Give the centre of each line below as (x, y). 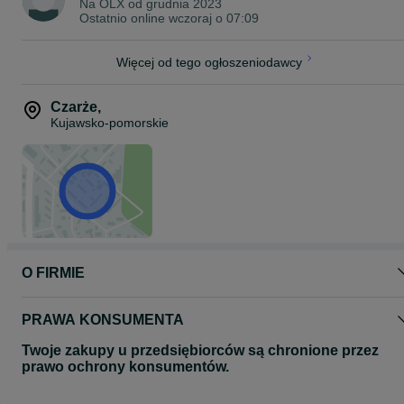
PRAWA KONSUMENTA (103, 320)
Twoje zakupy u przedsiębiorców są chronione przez (200, 350)
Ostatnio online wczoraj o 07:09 (169, 18)
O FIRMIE (53, 273)
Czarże (74, 107)
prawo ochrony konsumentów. (125, 367)
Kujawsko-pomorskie (110, 123)
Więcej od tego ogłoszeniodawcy (209, 62)
